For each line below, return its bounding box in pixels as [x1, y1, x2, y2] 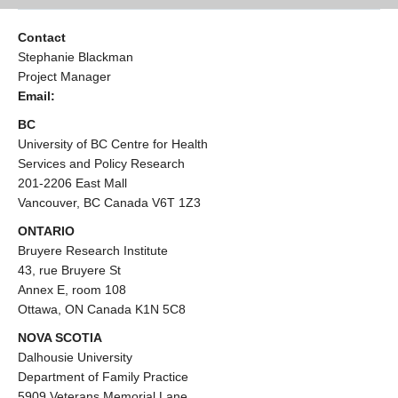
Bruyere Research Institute [18, 243, 168, 258]
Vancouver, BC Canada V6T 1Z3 [18, 195, 201, 210]
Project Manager [18, 69, 111, 84]
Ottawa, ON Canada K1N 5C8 [18, 302, 186, 316]
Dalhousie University [18, 350, 132, 364]
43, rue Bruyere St [18, 263, 121, 277]
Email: [18, 89, 55, 103]
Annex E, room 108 [18, 283, 126, 297]
